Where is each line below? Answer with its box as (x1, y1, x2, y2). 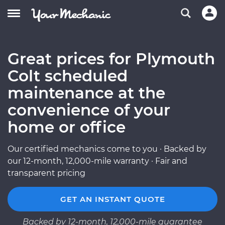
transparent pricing (8, 168, 85, 178)
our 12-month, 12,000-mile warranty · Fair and (8, 156, 187, 166)
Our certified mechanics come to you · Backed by (8, 144, 206, 154)
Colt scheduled (8, 66, 128, 85)
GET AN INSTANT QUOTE (60, 194, 165, 204)
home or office (8, 118, 126, 137)
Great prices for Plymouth (8, 49, 215, 68)
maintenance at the (8, 83, 165, 102)
